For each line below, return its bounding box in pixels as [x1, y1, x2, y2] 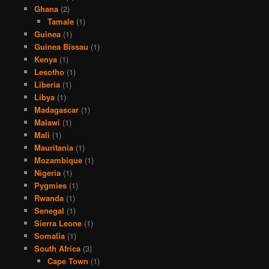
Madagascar [34, 103, 79, 115]
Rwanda [34, 192, 64, 204]
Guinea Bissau [34, 40, 88, 52]
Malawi [34, 116, 60, 128]
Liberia [34, 78, 60, 90]
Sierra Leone [34, 217, 82, 229]
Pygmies [34, 179, 67, 191]
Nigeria [34, 166, 61, 178]
